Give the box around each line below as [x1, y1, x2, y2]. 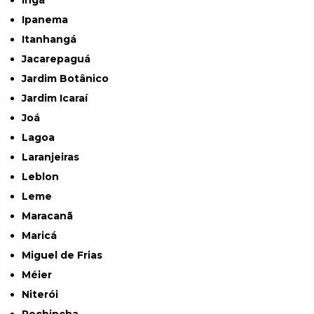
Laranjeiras [28, 151, 80, 164]
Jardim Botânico [27, 72, 109, 86]
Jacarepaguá [27, 53, 91, 66]
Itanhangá [25, 33, 77, 46]
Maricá [31, 229, 57, 243]
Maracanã [31, 210, 74, 223]
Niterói [29, 288, 59, 301]
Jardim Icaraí [27, 92, 88, 105]
